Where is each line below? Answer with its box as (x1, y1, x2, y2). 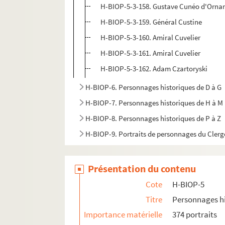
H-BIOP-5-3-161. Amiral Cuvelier (100, 48, 201, 58)
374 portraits (172, 209, 217, 220)
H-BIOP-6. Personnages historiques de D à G (85, 82, 222, 92)
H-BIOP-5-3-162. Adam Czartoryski (100, 64, 208, 74)
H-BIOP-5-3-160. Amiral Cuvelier (100, 33, 201, 43)
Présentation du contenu (88, 162, 196, 175)
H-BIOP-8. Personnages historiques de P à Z (85, 114, 221, 124)
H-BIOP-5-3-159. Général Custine (100, 17, 202, 27)
